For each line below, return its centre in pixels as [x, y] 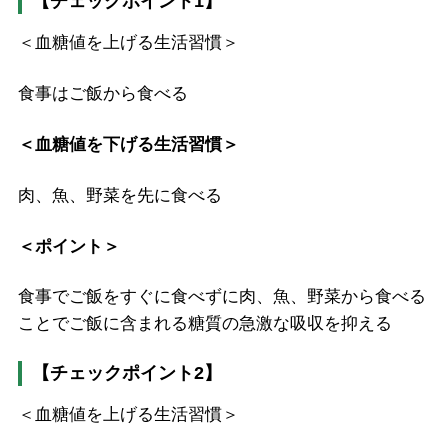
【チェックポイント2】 [126, 373]
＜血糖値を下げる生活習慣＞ [128, 144]
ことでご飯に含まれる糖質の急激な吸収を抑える [204, 324]
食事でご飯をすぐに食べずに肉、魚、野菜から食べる [221, 297]
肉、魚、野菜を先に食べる [119, 195]
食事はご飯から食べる [102, 94]
